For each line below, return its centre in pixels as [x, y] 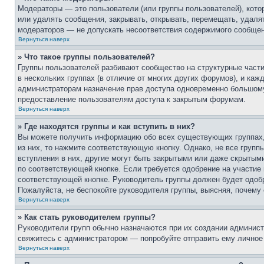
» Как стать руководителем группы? [87, 217]
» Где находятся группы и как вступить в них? [106, 126]
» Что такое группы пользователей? [86, 57]
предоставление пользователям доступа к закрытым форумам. [132, 99]
